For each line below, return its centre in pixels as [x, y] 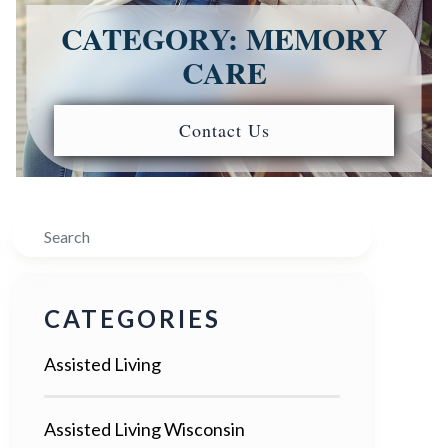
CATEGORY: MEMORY [224, 37]
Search [38, 230]
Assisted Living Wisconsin [144, 428]
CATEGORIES [132, 318]
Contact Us [224, 129]
